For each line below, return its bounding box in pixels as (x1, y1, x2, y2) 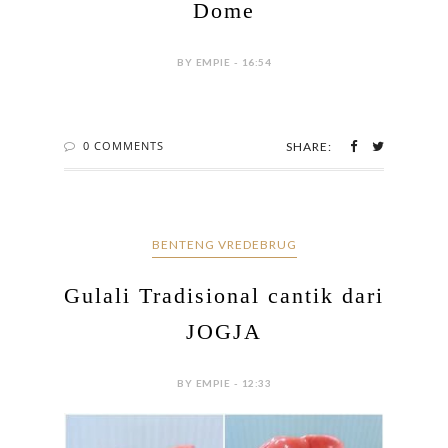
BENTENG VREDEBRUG (151, 237, 297, 253)
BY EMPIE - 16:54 (177, 56, 271, 69)
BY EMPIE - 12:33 (177, 377, 271, 390)
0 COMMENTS (83, 138, 164, 154)
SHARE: (286, 139, 332, 155)
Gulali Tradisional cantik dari (64, 283, 384, 309)
